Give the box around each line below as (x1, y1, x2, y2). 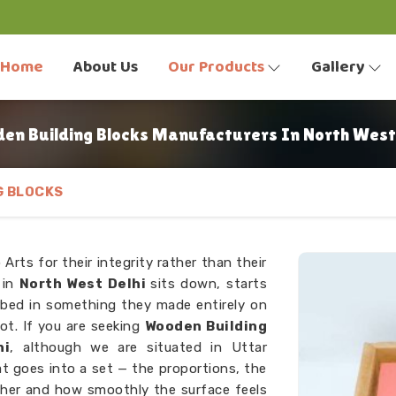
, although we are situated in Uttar (10, 339, 268, 355)
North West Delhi (19, 276, 151, 292)
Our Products (168, 55, 264, 80)
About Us (73, 55, 138, 80)
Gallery (311, 55, 365, 80)
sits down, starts (150, 276, 268, 292)
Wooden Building (144, 318, 268, 334)
